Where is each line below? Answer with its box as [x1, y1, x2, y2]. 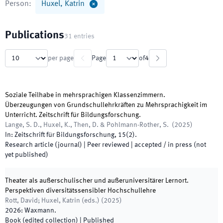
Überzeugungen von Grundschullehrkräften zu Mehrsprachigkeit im [5, 102, 207, 109]
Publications [5, 30, 64, 41]
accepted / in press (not [134, 141, 206, 148]
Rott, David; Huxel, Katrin [5, 197, 80, 204]
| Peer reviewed [82, 141, 129, 148]
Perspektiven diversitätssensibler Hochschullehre [5, 187, 156, 194]
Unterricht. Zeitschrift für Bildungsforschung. [5, 111, 141, 118]
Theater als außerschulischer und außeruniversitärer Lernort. [5, 177, 189, 184]
